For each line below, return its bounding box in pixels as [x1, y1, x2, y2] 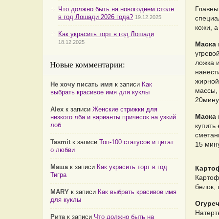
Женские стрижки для [92, 106, 157, 113]
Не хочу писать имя [50, 81, 113, 88]
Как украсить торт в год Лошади [58, 30, 154, 38]
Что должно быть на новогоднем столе [58, 5, 174, 13]
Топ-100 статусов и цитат [99, 138, 174, 146]
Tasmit [50, 138, 70, 146]
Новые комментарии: [50, 60, 125, 69]
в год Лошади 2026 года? [58, 13, 133, 21]
